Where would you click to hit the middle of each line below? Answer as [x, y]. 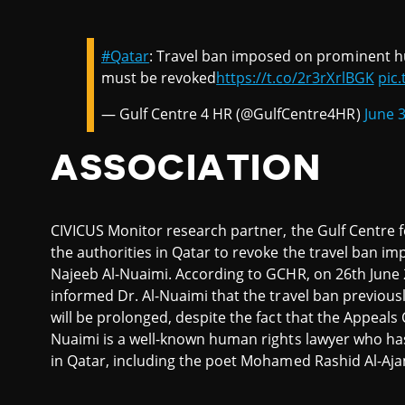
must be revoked [159, 78]
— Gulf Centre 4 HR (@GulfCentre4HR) [233, 114]
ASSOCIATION [186, 168]
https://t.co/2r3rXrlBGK [295, 78]
